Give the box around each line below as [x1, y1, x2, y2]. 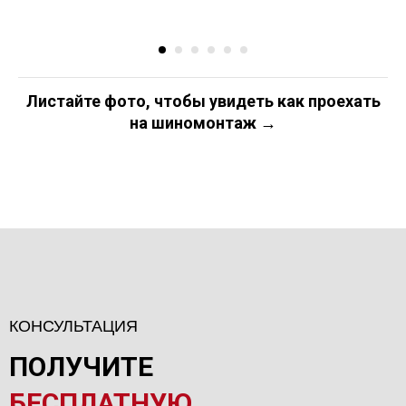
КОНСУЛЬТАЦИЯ [9, 317, 138, 335]
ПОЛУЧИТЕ [9, 351, 153, 382]
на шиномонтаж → [130, 113, 276, 132]
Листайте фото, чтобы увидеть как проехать [25, 92, 381, 111]
